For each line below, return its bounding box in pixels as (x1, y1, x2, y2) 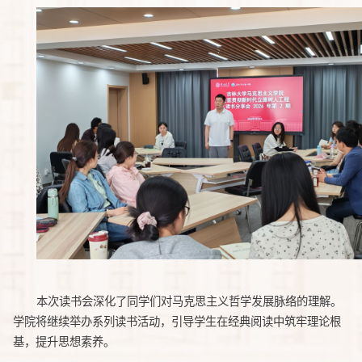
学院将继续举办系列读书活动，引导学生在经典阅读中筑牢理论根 (13, 311, 341, 330)
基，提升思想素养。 (13, 331, 115, 350)
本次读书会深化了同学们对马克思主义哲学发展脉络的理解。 (36, 291, 342, 309)
